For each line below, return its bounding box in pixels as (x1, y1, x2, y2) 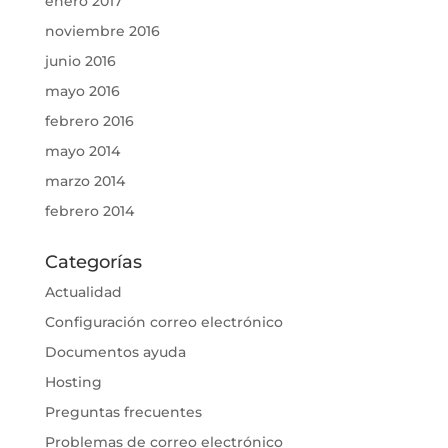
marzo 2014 (44, 172, 125, 191)
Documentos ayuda (44, 343, 186, 362)
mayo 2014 (44, 142, 120, 161)
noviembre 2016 (44, 22, 160, 41)
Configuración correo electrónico (44, 313, 283, 332)
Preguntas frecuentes (44, 403, 202, 422)
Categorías (44, 251, 142, 274)
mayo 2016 (44, 82, 120, 101)
